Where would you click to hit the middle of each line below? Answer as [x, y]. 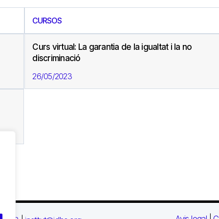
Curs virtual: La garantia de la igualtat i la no [112, 47]
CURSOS [47, 21]
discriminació [56, 58]
